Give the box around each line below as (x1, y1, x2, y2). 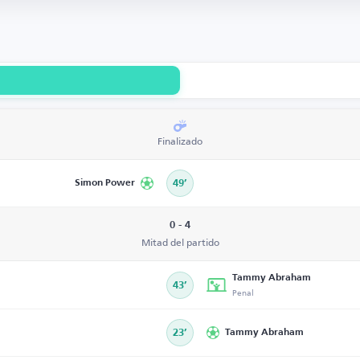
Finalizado (157, 132, 202, 150)
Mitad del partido (141, 233, 219, 252)
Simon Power (75, 178, 135, 188)
